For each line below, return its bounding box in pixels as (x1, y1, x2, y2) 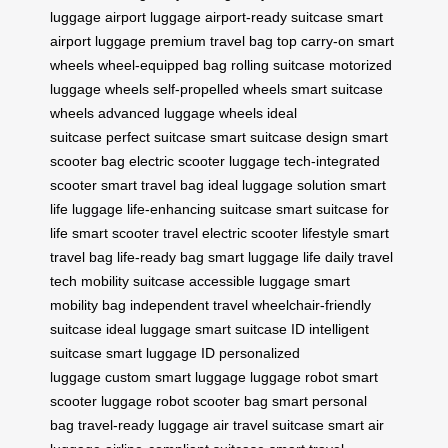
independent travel (130, 296, 248, 313)
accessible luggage (189, 272, 310, 289)
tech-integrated (284, 152, 380, 169)
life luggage (50, 200, 123, 217)
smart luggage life (208, 248, 321, 265)
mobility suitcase (81, 272, 185, 289)
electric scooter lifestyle (202, 224, 349, 241)
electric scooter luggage (129, 152, 280, 169)
